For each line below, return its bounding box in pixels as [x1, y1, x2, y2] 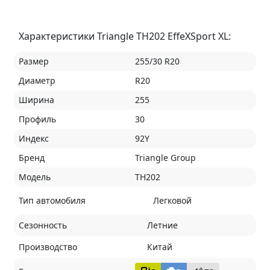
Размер [18, 55, 49, 67]
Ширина [18, 93, 54, 105]
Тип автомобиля [18, 194, 86, 206]
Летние [146, 219, 178, 231]
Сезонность [18, 219, 67, 231]
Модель [18, 171, 51, 183]
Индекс [18, 132, 49, 144]
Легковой [152, 194, 192, 206]
